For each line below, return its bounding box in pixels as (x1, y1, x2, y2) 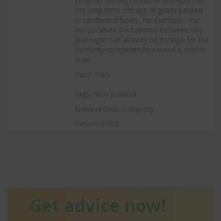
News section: (75, 104, 123, 113)
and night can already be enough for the (75, 35, 210, 44)
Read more (75, 70, 111, 79)
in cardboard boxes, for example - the (75, 15, 200, 25)
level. (75, 55, 93, 64)
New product (94, 89, 137, 99)
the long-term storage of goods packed (75, 5, 203, 15)
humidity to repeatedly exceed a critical (75, 45, 206, 54)
